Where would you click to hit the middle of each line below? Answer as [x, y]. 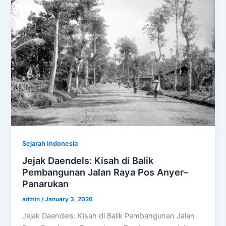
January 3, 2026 [69, 200]
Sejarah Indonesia [50, 143]
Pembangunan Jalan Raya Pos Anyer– [105, 172]
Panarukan [46, 184]
